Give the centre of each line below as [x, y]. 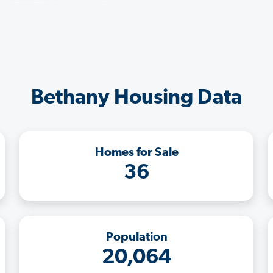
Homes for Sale [136, 153]
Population [136, 237]
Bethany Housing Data [136, 98]
